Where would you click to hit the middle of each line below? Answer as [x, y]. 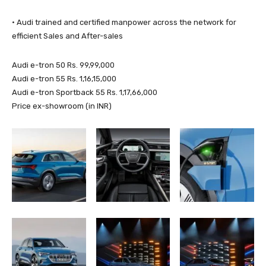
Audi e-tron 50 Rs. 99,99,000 [63, 65]
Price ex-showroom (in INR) [62, 106]
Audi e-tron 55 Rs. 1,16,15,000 [64, 78]
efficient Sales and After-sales [67, 36]
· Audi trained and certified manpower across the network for [124, 22]
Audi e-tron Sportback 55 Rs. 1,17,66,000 [85, 92]
